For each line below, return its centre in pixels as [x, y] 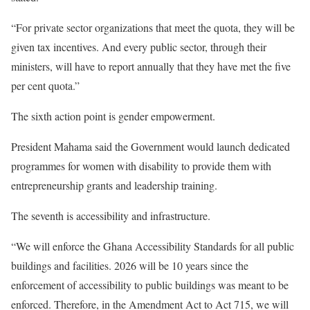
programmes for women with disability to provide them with [141, 166]
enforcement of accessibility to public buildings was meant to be [150, 285]
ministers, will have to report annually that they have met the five [151, 66]
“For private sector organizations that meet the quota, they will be [153, 28]
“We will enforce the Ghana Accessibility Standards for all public [153, 246]
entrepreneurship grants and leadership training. [116, 185]
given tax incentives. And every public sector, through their [139, 47]
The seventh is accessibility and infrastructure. [112, 216]
